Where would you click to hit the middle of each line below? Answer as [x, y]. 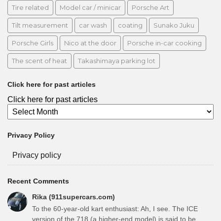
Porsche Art [150, 7]
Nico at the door [90, 43]
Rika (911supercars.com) [74, 197]
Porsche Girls [33, 43]
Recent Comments [38, 181]
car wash [93, 25]
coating [130, 25]
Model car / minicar [90, 7]
